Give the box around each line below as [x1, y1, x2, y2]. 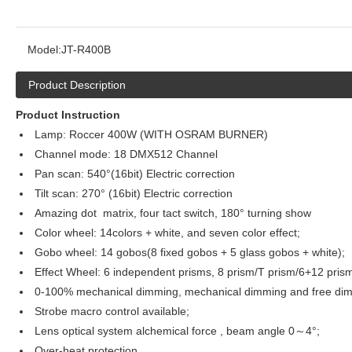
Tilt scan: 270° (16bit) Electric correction [31, 187, 233, 200]
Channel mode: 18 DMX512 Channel [31, 148, 218, 160]
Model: [27, 43, 61, 56]
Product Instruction [16, 108, 120, 121]
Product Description [28, 79, 126, 91]
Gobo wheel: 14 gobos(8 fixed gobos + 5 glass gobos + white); [31, 246, 345, 258]
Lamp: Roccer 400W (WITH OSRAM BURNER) [31, 128, 268, 141]
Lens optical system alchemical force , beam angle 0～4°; [31, 324, 320, 337]
